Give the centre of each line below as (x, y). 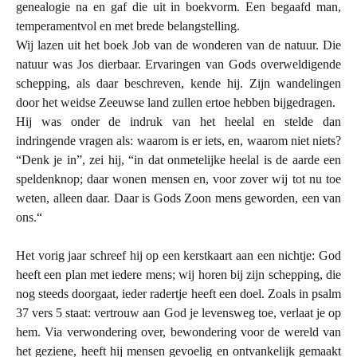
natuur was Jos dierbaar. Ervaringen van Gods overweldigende (178, 64)
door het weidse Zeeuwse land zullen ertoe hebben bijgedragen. (176, 102)
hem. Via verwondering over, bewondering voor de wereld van (178, 331)
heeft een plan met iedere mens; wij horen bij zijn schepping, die (178, 274)
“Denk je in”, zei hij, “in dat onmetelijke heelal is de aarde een (178, 159)
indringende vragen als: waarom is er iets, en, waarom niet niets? (178, 140)
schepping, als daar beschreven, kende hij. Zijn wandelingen (178, 83)
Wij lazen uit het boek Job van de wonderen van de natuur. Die (178, 45)
